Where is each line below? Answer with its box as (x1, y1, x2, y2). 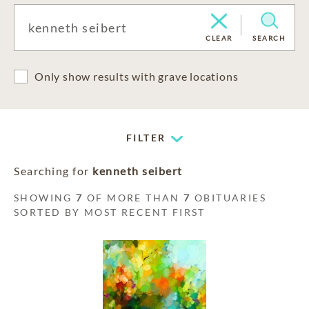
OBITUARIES (190, 192, 267, 203)
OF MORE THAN (83, 192, 184, 203)
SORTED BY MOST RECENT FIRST (14, 206, 206, 218)
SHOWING (14, 192, 77, 203)
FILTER (126, 132, 166, 143)
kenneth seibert (92, 164, 183, 177)
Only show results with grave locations (34, 70, 239, 83)
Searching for (14, 164, 92, 177)
